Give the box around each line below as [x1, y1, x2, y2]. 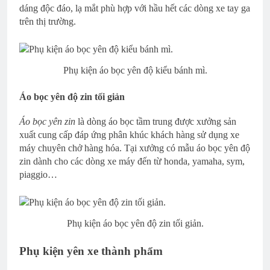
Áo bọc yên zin [19, 116, 75, 127]
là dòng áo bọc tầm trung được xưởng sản [75, 116, 236, 127]
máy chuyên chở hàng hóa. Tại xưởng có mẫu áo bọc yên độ [19, 143, 250, 154]
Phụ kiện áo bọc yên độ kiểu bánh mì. [63, 65, 207, 76]
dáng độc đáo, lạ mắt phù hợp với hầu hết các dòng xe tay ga [19, 3, 250, 14]
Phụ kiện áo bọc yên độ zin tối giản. [66, 218, 204, 229]
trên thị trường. [19, 16, 76, 27]
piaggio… [19, 169, 57, 180]
